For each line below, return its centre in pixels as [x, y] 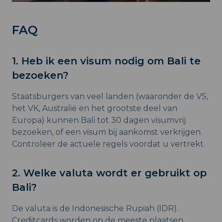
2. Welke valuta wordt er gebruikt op [109, 173]
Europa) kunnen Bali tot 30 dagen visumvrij [99, 120]
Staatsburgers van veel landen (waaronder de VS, [110, 97]
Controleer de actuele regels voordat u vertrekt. [109, 144]
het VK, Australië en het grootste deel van [95, 109]
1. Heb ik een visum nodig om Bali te [106, 61]
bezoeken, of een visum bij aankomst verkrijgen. [107, 132]
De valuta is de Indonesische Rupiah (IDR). [95, 209]
